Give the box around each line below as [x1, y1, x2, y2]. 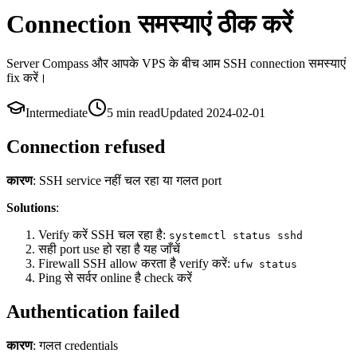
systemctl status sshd [169, 229, 303, 241]
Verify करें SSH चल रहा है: [38, 227, 169, 241]
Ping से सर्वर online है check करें [38, 270, 192, 284]
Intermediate [25, 105, 88, 120]
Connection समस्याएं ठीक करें [6, 10, 292, 39]
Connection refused [6, 135, 165, 157]
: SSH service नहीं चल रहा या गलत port [33, 173, 222, 187]
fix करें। [6, 70, 47, 84]
